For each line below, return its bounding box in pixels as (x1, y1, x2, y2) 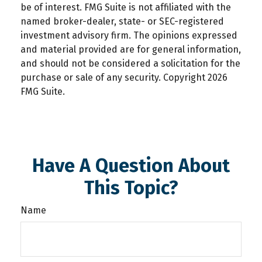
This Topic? (84, 176, 178, 199)
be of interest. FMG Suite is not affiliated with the (20, 1, 231, 13)
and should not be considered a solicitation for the (20, 57, 240, 69)
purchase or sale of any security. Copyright (20, 71, 208, 83)
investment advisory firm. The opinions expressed (20, 29, 237, 41)
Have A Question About (32, 154, 230, 177)
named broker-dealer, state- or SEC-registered (20, 15, 224, 27)
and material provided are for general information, (20, 43, 241, 55)
